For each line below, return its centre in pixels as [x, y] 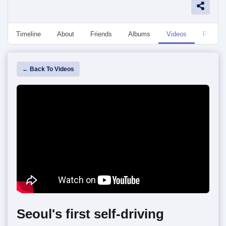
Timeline [29, 34]
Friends [101, 34]
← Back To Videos [48, 69]
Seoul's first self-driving [90, 214]
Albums [139, 34]
